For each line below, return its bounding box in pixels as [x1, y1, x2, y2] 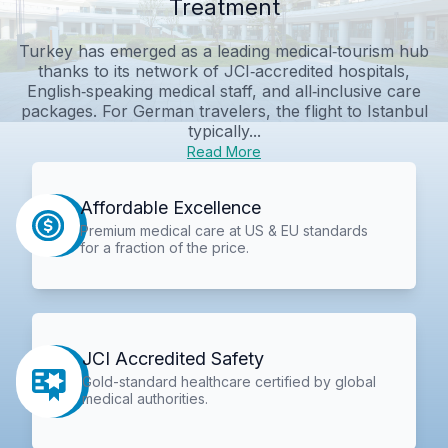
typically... [187, 120, 261, 141]
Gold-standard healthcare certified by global [82, 373, 377, 391]
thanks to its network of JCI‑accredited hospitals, [38, 60, 410, 81]
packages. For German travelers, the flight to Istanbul [20, 100, 428, 121]
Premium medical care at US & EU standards [79, 221, 368, 239]
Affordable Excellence [79, 196, 261, 218]
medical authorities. [82, 390, 209, 408]
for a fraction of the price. [79, 238, 249, 256]
